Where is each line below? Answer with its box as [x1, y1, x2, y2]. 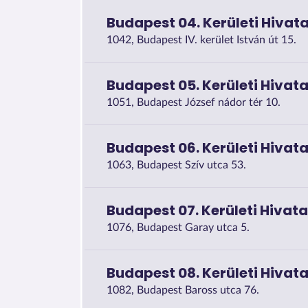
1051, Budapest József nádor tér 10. [107, 96, 280, 108]
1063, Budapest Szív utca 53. [107, 159, 246, 170]
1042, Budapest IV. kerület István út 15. [107, 34, 296, 45]
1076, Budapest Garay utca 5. [107, 221, 250, 233]
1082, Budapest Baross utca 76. [107, 284, 259, 296]
